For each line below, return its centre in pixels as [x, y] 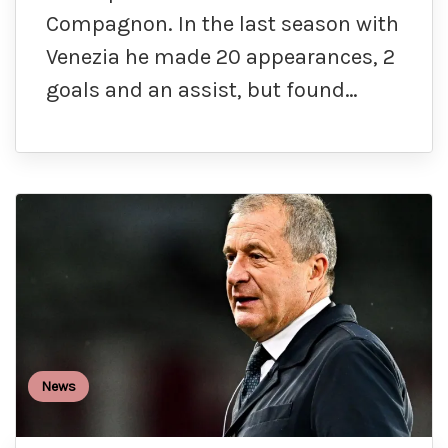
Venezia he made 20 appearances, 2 [220, 57]
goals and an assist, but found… [202, 90]
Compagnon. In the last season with [222, 24]
